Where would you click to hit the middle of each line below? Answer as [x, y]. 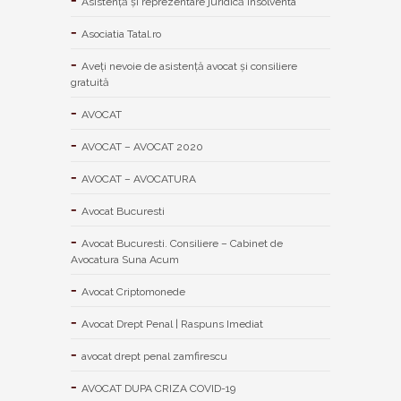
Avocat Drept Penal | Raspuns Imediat [172, 324]
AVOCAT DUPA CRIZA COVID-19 [158, 388]
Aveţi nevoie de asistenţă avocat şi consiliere [189, 66]
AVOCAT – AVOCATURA [139, 179]
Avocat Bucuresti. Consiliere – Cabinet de [182, 243]
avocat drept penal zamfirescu [154, 356]
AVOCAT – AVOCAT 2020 [142, 146]
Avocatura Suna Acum [125, 259]
